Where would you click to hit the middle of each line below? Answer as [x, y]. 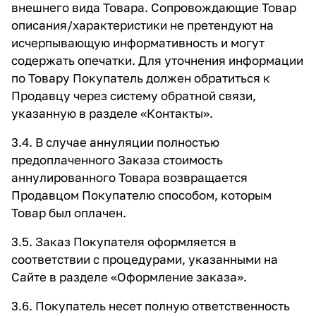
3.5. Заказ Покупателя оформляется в [124, 242]
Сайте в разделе [61, 277]
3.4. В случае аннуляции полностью [115, 142]
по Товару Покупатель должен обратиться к [141, 78]
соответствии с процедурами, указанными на [145, 259]
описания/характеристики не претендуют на [142, 25]
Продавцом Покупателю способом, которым [141, 195]
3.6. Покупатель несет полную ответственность [151, 306]
